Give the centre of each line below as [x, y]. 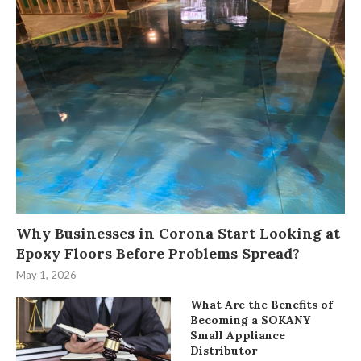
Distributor [224, 350]
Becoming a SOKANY [251, 320]
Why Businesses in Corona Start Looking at [178, 233]
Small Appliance [238, 335]
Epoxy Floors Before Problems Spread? [158, 253]
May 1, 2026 [46, 274]
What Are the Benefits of [262, 304]
